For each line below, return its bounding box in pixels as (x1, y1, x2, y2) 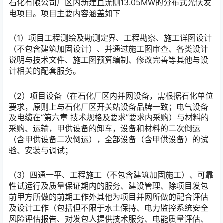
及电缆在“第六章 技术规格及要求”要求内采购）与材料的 (9, 112, 209, 122)
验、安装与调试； (9, 145, 73, 155)
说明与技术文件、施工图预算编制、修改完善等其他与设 (9, 55, 208, 65)
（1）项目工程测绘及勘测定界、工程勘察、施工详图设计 (9, 33, 212, 43)
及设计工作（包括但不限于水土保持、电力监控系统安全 (9, 202, 208, 213)
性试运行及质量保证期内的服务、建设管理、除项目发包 (9, 180, 208, 191)
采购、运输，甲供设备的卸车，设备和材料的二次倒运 (9, 123, 200, 133)
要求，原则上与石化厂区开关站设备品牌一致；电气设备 (9, 101, 208, 111)
